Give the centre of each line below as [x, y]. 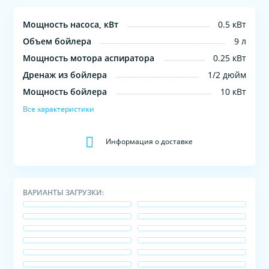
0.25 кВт [229, 58]
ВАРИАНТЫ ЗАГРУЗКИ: [64, 192]
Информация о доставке [149, 141]
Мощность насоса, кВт [71, 24]
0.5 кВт [232, 24]
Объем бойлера [57, 41]
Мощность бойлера [65, 91]
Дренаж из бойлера [65, 74]
